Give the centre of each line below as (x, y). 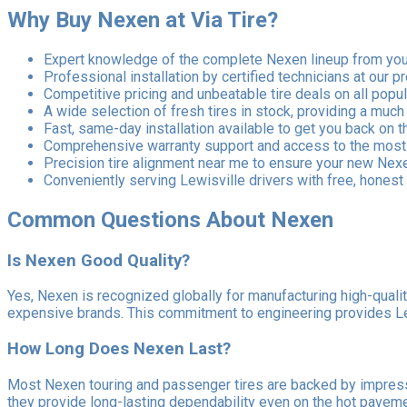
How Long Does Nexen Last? (119, 348)
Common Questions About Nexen (170, 219)
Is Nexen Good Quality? (99, 260)
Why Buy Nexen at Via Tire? (143, 20)
